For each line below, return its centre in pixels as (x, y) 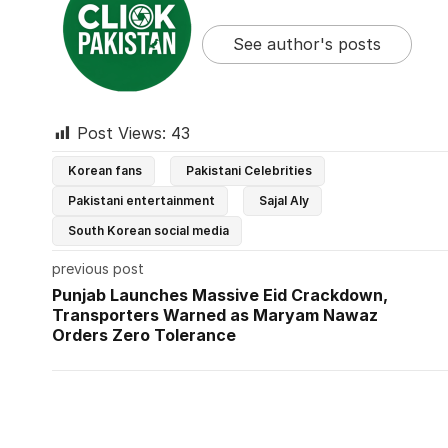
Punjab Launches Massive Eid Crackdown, (220, 295)
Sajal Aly (284, 201)
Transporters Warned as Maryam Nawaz (215, 315)
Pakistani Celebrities (249, 171)
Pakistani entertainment (141, 201)
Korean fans (105, 171)
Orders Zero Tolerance (144, 335)
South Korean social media (148, 231)
